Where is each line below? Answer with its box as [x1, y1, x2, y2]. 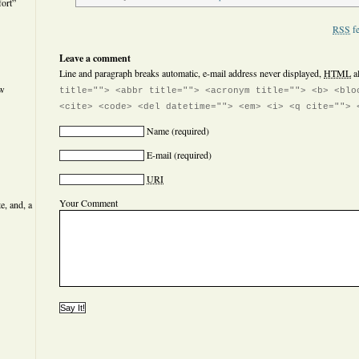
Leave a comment [59, 51, 131, 65]
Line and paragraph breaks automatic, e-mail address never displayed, [59, 67, 324, 79]
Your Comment [59, 196, 118, 209]
